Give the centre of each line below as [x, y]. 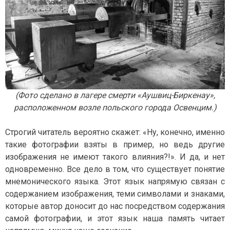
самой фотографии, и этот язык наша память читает [115, 219]
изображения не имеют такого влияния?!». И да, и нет [115, 157]
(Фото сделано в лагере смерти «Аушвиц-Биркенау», [115, 95]
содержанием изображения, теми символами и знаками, [115, 194]
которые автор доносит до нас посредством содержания [115, 206]
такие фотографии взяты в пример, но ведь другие [115, 145]
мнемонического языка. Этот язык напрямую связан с [115, 182]
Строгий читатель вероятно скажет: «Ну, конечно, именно [115, 132]
